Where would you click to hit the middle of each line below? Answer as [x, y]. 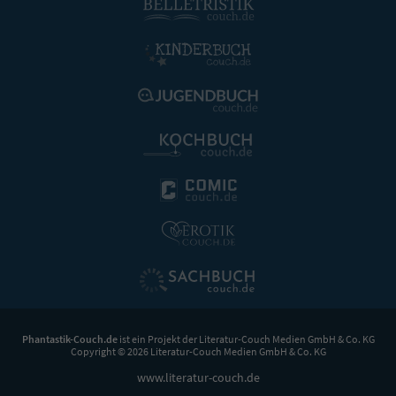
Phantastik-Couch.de [69, 339]
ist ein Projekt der [158, 339]
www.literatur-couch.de [198, 377]
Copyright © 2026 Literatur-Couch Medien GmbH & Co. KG [198, 351]
